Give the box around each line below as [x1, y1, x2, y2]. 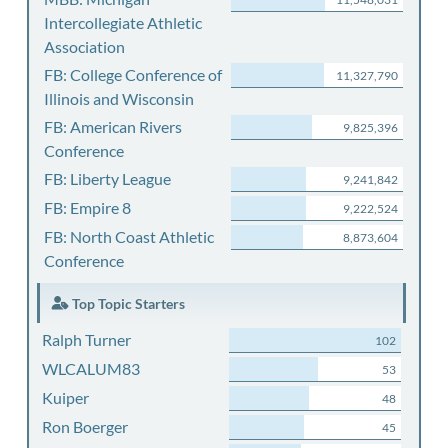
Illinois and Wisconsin [44, 89, 194, 108]
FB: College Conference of [44, 65, 222, 84]
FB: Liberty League [44, 169, 171, 188]
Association [44, 37, 125, 56]
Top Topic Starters [68, 295, 185, 312]
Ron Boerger [41, 417, 128, 436]
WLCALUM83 [41, 359, 140, 378]
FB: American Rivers [44, 117, 182, 136]
